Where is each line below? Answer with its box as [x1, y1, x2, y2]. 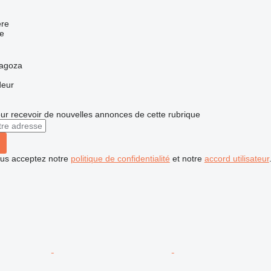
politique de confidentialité [70, 153, 170, 163]
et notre [169, 153, 204, 163]
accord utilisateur [204, 153, 269, 163]
